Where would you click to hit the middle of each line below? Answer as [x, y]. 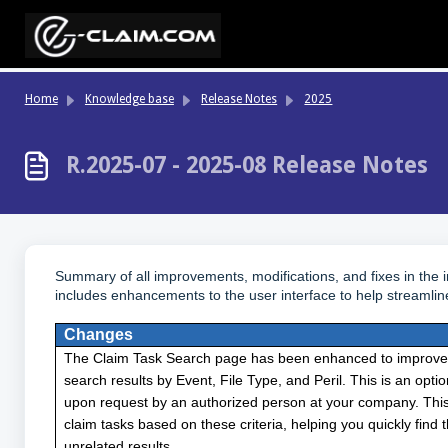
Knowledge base [129, 99]
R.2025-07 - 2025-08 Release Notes [247, 164]
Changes [98, 335]
